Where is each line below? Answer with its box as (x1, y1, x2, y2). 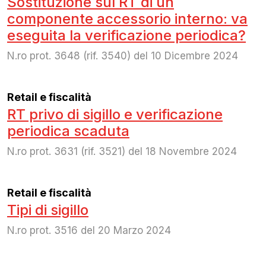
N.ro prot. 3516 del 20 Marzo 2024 (7, 224, 171, 236)
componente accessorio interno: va (7, 9, 248, 27)
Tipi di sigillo (7, 201, 88, 218)
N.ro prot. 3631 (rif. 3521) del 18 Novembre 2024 (7, 145, 237, 157)
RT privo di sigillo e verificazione (7, 105, 223, 123)
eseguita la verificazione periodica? (7, 26, 246, 44)
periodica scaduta (7, 122, 129, 140)
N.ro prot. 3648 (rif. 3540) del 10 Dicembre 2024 (7, 49, 238, 62)
